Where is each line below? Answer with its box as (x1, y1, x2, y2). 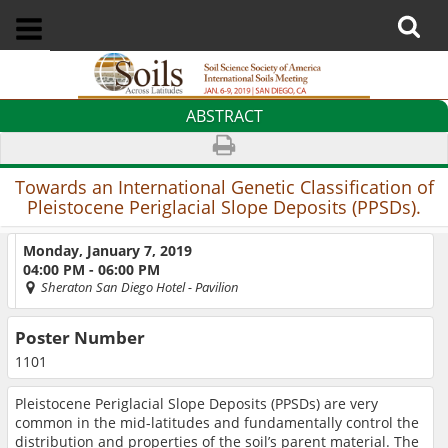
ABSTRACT (185, 104, 263, 127)
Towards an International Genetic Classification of (14, 175, 434, 200)
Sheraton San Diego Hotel (38, 277, 188, 296)
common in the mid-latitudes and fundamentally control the (15, 412, 419, 432)
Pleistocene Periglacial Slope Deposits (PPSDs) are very (15, 393, 378, 413)
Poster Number (15, 326, 145, 350)
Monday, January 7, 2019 (23, 241, 192, 261)
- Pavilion (188, 277, 239, 296)
